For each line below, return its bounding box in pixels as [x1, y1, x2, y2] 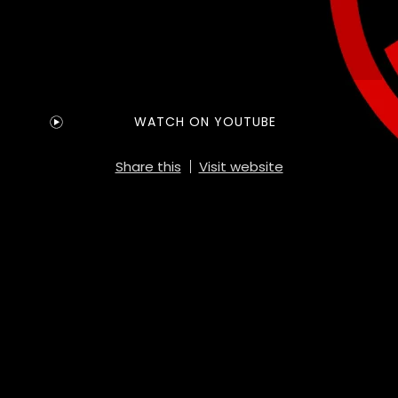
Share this [115, 156, 181, 176]
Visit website [198, 156, 283, 176]
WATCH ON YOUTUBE [133, 112, 276, 131]
